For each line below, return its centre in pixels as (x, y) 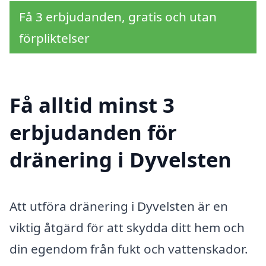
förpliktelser (54, 38)
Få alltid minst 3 (92, 105)
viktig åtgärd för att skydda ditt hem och (127, 228)
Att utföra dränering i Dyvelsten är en (119, 206)
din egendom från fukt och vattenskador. (129, 249)
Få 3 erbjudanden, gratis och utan (118, 16)
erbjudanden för (93, 132)
